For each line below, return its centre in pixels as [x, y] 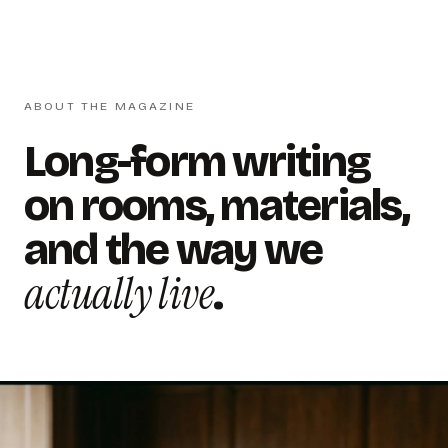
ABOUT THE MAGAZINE [109, 106]
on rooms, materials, [216, 205]
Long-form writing [197, 161]
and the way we [173, 249]
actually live [119, 294]
